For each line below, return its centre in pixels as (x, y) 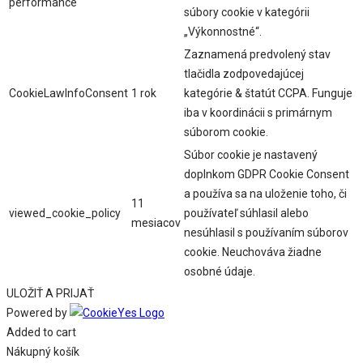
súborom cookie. (226, 132)
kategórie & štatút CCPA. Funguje (268, 94)
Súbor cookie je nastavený (251, 155)
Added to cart (41, 333)
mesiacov (156, 223)
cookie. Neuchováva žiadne (253, 252)
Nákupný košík (43, 352)
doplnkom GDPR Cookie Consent (267, 175)
